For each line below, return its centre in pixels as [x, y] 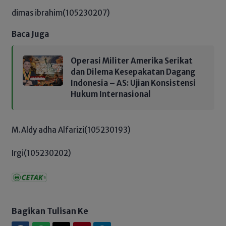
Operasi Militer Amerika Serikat [132, 61]
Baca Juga [30, 34]
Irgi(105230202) [41, 153]
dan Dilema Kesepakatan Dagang [133, 72]
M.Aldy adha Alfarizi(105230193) [71, 130]
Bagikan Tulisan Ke [50, 211]
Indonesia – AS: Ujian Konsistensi [133, 83]
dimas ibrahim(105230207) [61, 13]
